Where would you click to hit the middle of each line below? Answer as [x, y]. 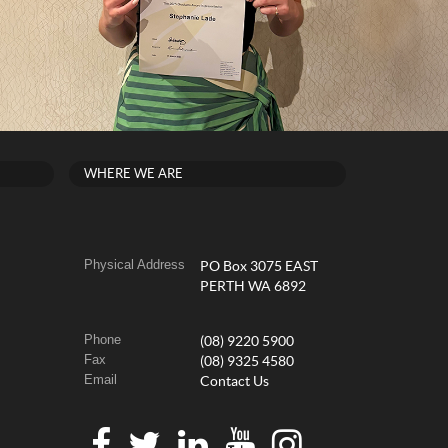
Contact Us [234, 382]
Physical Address [134, 265]
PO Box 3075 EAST [258, 267]
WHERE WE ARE [133, 174]
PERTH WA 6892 [252, 287]
